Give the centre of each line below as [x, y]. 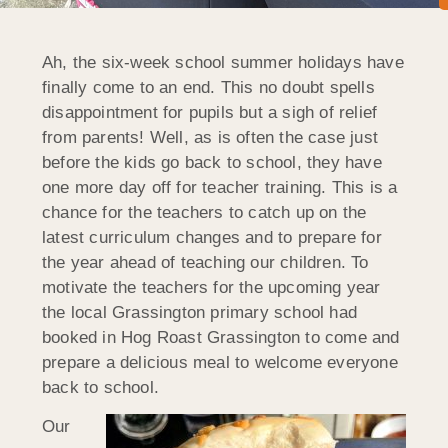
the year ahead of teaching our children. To [205, 262]
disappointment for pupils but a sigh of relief [210, 112]
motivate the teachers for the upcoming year [211, 287]
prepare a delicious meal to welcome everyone [220, 362]
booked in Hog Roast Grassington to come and [221, 337]
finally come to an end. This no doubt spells [208, 87]
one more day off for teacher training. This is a [220, 187]
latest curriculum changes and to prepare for [212, 237]
